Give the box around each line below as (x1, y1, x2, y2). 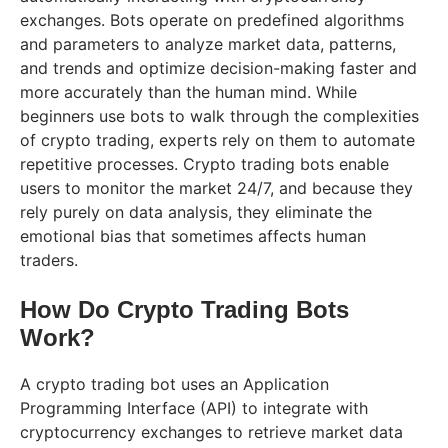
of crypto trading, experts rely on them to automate (20, 129, 415, 150)
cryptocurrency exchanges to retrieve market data (20, 421, 403, 442)
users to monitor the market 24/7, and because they (20, 177, 413, 198)
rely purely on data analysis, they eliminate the (20, 201, 372, 222)
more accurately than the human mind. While (20, 81, 357, 102)
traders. (20, 249, 98, 270)
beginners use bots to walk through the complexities (20, 105, 419, 126)
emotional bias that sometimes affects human (20, 225, 366, 246)
